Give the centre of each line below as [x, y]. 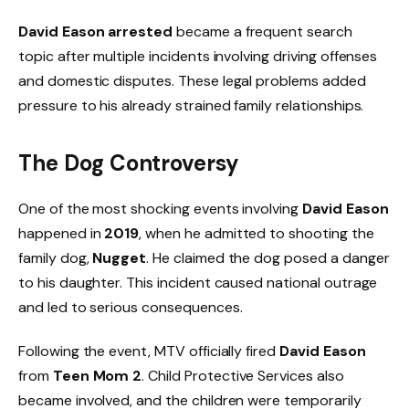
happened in [62, 234]
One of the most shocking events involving [160, 209]
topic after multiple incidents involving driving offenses [198, 57]
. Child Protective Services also [243, 376]
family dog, [56, 258]
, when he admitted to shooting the [257, 234]
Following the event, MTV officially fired [149, 351]
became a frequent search [262, 32]
